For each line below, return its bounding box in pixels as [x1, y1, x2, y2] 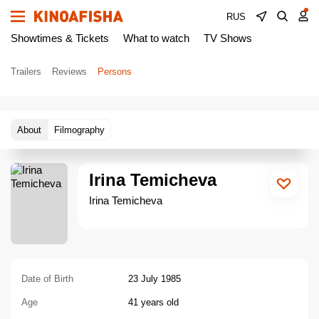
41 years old [128, 297, 179, 308]
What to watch [123, 32, 189, 44]
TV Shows [204, 32, 252, 44]
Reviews [52, 66, 87, 77]
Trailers [11, 66, 41, 77]
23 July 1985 [128, 273, 181, 285]
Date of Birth [21, 273, 73, 285]
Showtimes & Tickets [11, 32, 109, 44]
